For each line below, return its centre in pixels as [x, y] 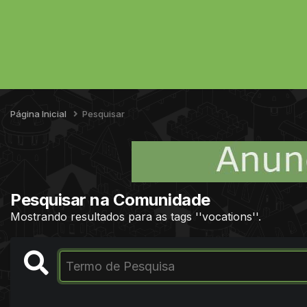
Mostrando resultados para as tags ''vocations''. [136, 216]
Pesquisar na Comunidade [110, 199]
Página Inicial [39, 113]
